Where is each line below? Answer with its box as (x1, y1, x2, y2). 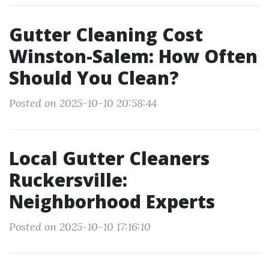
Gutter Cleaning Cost (9, 22, 203, 47)
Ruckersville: (9, 168, 127, 192)
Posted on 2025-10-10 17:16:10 (9, 220, 151, 234)
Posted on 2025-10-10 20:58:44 (9, 96, 157, 110)
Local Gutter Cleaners (9, 146, 210, 171)
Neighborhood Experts (9, 189, 215, 214)
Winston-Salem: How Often (9, 44, 258, 68)
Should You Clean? (9, 65, 179, 90)
